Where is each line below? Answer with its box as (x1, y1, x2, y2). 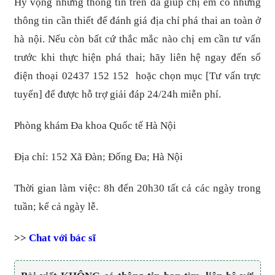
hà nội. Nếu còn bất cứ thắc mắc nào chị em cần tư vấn (14, 33, 261, 45)
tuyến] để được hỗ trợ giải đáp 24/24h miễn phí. (14, 88, 222, 100)
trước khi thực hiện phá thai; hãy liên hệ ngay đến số (14, 51, 261, 63)
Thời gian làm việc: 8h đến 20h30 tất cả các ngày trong (14, 182, 261, 194)
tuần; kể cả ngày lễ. (14, 200, 99, 212)
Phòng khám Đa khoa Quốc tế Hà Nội (14, 119, 177, 131)
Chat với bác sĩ (29, 231, 96, 244)
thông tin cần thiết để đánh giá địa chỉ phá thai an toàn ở (14, 14, 261, 26)
